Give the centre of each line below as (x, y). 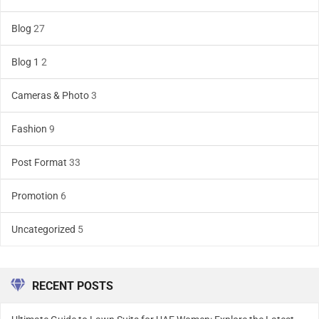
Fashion (29, 129)
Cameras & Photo (50, 96)
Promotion (35, 196)
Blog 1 (25, 62)
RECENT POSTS (73, 286)
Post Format (39, 163)
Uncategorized (43, 230)
